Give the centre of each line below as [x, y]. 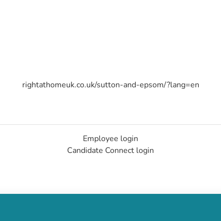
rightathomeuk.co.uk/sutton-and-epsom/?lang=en [110, 85]
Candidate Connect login [110, 150]
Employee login [110, 139]
